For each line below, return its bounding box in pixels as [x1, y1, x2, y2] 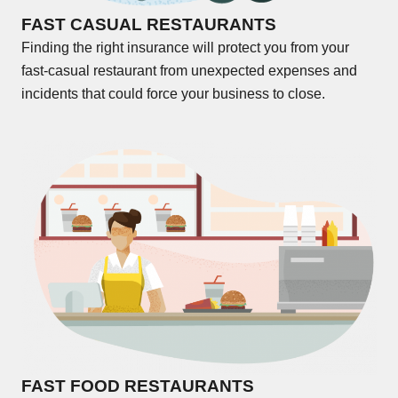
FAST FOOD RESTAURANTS [21, 377, 254, 396]
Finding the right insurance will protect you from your [21, 40, 349, 56]
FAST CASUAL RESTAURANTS [21, 15, 276, 35]
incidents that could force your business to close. [21, 86, 325, 102]
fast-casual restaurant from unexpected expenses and [21, 63, 357, 79]
